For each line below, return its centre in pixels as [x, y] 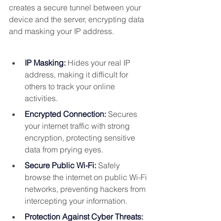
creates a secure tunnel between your [76, 8]
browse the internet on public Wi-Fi [87, 177]
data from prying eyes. [64, 150]
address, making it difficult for [77, 75]
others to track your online [71, 87]
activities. [41, 98]
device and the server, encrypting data [77, 19]
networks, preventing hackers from [86, 189]
